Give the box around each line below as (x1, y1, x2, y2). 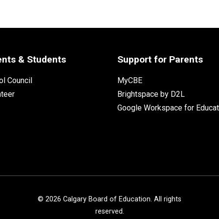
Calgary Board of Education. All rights (61, 195, 181, 203)
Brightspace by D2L (117, 89, 185, 99)
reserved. (95, 207, 124, 216)
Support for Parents (117, 53, 203, 65)
